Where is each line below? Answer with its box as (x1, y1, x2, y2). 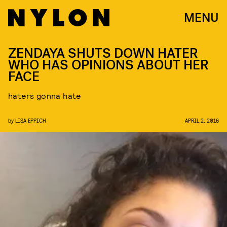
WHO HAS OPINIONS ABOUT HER (8, 56, 209, 74)
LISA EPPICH (15, 117, 46, 124)
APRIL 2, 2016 (185, 117, 219, 124)
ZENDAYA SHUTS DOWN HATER (8, 45, 198, 62)
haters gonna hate (8, 91, 81, 100)
